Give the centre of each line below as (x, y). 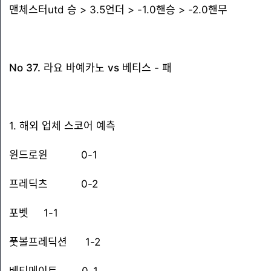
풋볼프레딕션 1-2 (55, 242)
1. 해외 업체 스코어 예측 (62, 126)
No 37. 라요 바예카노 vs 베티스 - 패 (90, 68)
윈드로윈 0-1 (53, 155)
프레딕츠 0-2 (54, 184)
